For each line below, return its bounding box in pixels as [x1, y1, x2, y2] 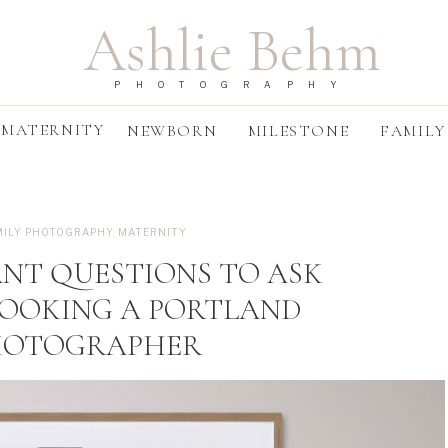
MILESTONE [247, 121, 350, 141]
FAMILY [380, 121, 446, 141]
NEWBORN [127, 121, 218, 141]
